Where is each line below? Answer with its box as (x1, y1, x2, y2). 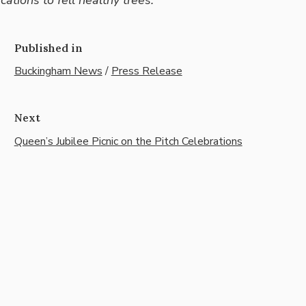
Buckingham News (14, 64, 102, 79)
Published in (14, 40, 83, 55)
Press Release (111, 64, 182, 79)
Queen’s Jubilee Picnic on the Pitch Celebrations (14, 134, 242, 150)
